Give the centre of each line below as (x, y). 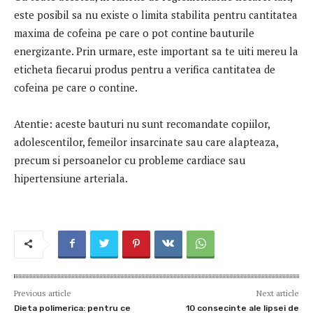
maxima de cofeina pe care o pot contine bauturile (134, 32)
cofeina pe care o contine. (76, 87)
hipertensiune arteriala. (71, 178)
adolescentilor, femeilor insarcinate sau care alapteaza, (146, 141)
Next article (277, 293)
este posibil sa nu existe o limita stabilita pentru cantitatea (156, 14)
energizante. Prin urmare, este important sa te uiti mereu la (156, 51)
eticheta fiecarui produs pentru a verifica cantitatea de (145, 69)
